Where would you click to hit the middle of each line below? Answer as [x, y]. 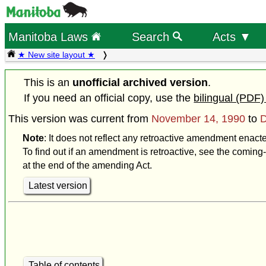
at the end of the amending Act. [87, 166]
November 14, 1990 [198, 119]
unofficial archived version [140, 83]
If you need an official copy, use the [109, 98]
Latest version [58, 186]
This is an [48, 83]
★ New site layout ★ [56, 55]
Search [152, 36]
